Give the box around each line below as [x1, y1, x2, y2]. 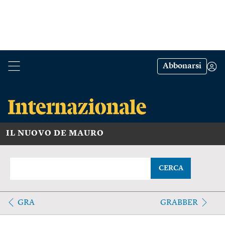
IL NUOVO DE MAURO [6, 129, 104, 138]
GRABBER [160, 198, 198, 207]
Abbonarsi [163, 62, 201, 70]
